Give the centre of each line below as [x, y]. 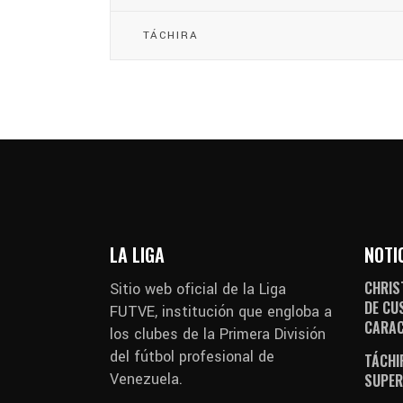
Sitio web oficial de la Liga [198, 289]
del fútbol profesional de [192, 356]
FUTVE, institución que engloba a [221, 311]
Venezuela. [146, 379]
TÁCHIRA [171, 35]
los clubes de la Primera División [218, 334]
